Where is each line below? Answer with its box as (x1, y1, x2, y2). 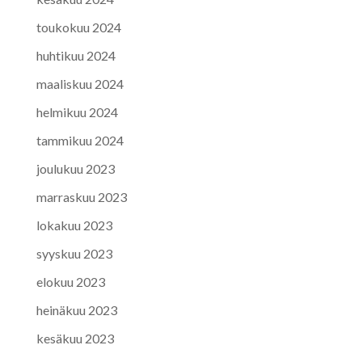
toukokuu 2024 (36, 19, 121, 35)
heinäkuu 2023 (36, 301, 117, 318)
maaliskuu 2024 (36, 75, 124, 91)
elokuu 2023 (36, 273, 105, 289)
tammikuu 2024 (36, 132, 124, 148)
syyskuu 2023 (36, 245, 112, 261)
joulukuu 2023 (36, 160, 115, 176)
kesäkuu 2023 (36, 330, 114, 346)
